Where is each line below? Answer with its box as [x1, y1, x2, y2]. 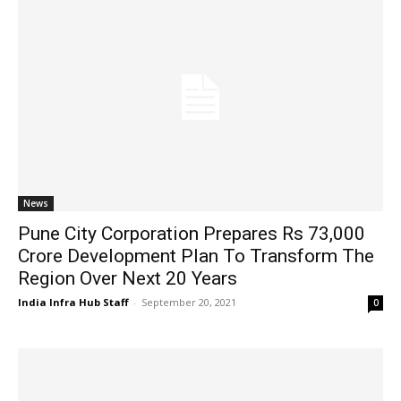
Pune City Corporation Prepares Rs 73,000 [18, 223, 365, 245]
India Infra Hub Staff [18, 295, 129, 310]
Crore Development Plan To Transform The [18, 245, 374, 268]
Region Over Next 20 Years [18, 268, 237, 290]
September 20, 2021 [141, 295, 236, 310]
